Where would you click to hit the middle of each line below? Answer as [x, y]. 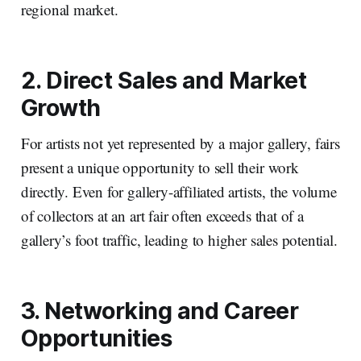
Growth [60, 108]
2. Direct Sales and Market [164, 81]
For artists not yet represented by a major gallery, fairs [180, 143]
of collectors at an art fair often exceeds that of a [162, 216]
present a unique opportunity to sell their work [160, 168]
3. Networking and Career [160, 311]
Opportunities [96, 338]
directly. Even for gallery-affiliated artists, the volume [178, 192]
